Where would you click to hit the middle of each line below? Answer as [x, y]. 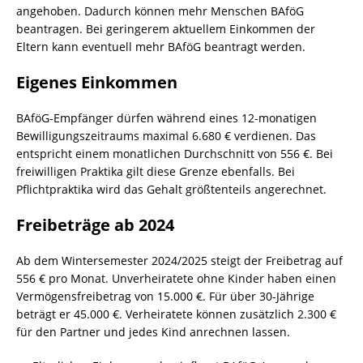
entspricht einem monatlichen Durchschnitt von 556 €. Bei [175, 154]
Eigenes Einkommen [97, 82]
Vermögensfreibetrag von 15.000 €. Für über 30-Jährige [165, 296]
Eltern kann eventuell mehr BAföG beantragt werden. [161, 47]
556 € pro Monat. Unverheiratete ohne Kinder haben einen [176, 278]
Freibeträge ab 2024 [95, 225]
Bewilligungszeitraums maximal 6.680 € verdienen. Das [166, 136]
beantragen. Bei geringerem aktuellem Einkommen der [166, 29]
